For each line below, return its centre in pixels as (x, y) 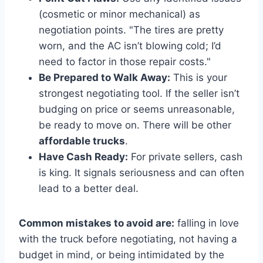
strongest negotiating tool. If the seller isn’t (139, 93)
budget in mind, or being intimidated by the (122, 254)
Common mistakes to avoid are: (97, 223)
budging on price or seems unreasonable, (137, 109)
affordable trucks (82, 141)
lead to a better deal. (89, 188)
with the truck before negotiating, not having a (128, 239)
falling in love (207, 223)
